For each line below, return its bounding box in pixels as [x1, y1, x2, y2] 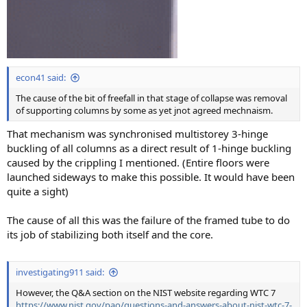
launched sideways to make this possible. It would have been [7, 169, 295, 184]
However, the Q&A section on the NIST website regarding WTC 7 [16, 286, 275, 299]
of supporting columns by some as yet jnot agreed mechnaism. [16, 104, 273, 116]
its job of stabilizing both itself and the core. [7, 227, 213, 241]
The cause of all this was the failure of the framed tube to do [7, 212, 290, 227]
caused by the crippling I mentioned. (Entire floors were [7, 155, 269, 169]
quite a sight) [7, 184, 69, 198]
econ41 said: [16, 71, 66, 84]
